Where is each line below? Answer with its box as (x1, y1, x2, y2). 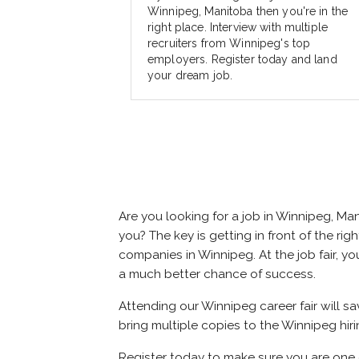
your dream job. (147, 69, 233, 83)
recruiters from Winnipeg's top (147, 37, 311, 50)
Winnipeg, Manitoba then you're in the (147, 5, 349, 18)
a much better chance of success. (119, 267, 316, 282)
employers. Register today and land (147, 53, 337, 67)
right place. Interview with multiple (147, 21, 329, 34)
